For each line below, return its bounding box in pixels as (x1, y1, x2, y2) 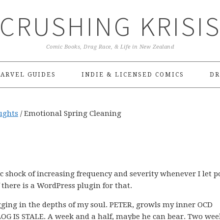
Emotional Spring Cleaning (22, 109, 121, 118)
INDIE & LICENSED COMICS (81, 71, 184, 78)
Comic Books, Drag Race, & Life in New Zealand (46, 44, 174, 50)
